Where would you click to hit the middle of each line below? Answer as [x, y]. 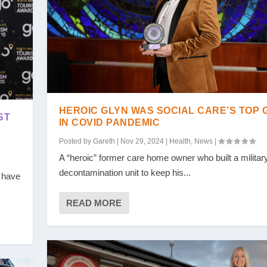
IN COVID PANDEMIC [109, 123]
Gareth [104, 142]
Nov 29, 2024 [142, 142]
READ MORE [94, 203]
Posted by [76, 142]
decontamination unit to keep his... [125, 173]
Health [180, 142]
